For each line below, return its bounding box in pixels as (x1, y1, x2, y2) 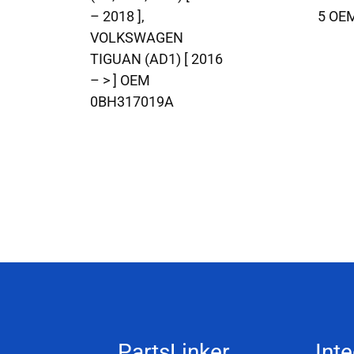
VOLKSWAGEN (90, 28, 183, 46)
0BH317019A (90, 92, 174, 110)
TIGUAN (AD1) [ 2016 (90, 50, 223, 67)
